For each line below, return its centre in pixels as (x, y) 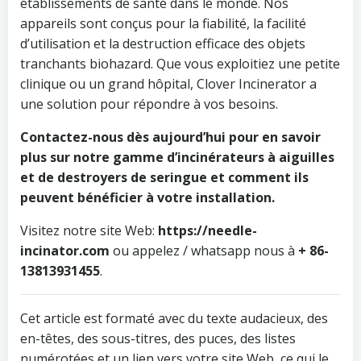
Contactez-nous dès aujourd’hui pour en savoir (170, 137)
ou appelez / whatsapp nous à (204, 251)
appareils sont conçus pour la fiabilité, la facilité (163, 23)
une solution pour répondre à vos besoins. (149, 104)
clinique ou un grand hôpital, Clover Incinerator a (168, 84)
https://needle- (207, 230)
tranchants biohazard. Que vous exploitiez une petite (180, 64)
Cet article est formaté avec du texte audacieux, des (174, 318)
